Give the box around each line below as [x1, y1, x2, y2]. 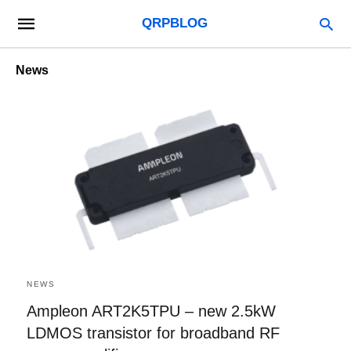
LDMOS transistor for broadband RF [27, 324, 280, 342]
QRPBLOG [141, 16, 208, 31]
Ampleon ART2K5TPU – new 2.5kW [27, 302, 276, 320]
